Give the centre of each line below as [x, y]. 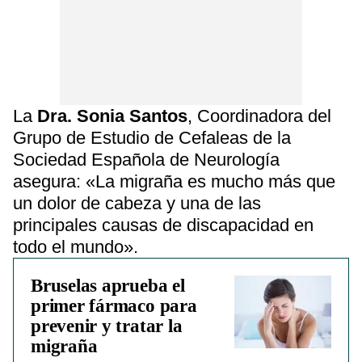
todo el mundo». [76, 247]
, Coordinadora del [259, 116]
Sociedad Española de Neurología [146, 160]
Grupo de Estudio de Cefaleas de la [152, 138]
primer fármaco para [114, 306]
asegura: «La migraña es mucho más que [174, 181]
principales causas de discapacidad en [163, 225]
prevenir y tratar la [107, 326]
